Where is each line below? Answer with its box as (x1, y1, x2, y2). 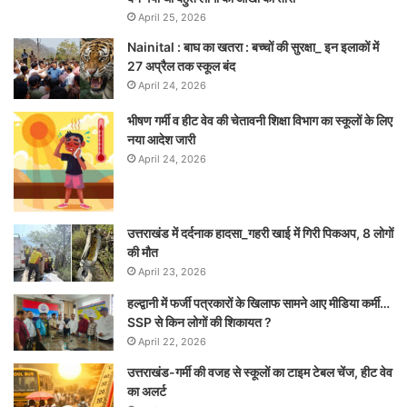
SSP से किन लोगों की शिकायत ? (127, 314, 272, 331)
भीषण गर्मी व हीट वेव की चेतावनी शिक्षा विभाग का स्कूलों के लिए (127, 113, 392, 129)
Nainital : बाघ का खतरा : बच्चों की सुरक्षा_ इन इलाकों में (127, 39, 379, 55)
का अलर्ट (127, 382, 166, 399)
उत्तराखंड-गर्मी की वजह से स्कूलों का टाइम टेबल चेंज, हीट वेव (127, 363, 392, 380)
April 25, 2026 (138, 11, 206, 25)
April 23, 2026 (138, 265, 206, 279)
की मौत (127, 244, 158, 261)
